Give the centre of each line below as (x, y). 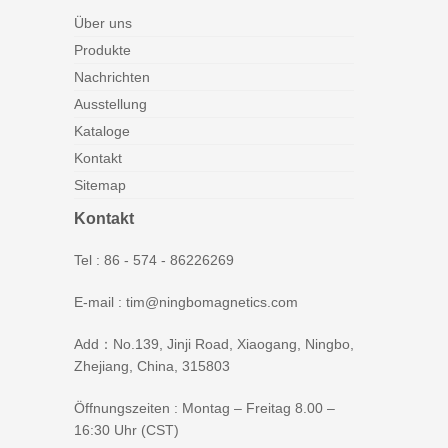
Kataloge (102, 131)
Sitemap (100, 185)
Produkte (102, 50)
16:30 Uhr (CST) (126, 430)
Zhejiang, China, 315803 (152, 366)
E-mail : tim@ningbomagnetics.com (186, 302)
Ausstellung (110, 104)
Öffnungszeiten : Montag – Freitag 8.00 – (204, 408)
